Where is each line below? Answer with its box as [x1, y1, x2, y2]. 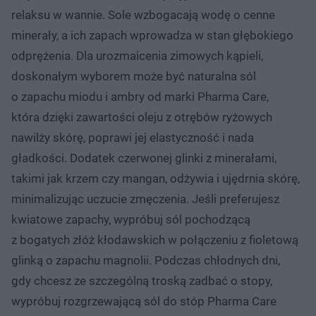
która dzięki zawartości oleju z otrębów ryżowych [11, 109, 272, 124]
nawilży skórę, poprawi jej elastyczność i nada [11, 130, 254, 145]
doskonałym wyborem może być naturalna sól [11, 68, 256, 83]
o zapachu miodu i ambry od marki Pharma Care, [11, 89, 269, 104]
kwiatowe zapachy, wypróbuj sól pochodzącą [11, 212, 250, 226]
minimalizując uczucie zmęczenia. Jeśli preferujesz [11, 191, 279, 206]
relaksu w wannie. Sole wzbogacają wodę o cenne [11, 7, 275, 22]
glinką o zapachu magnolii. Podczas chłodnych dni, [11, 253, 280, 267]
